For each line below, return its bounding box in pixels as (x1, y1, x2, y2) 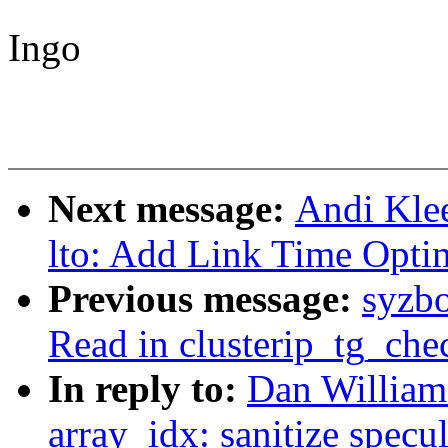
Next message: (48, 187, 295, 231)
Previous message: (48, 277, 362, 321)
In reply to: (48, 367, 247, 411)
